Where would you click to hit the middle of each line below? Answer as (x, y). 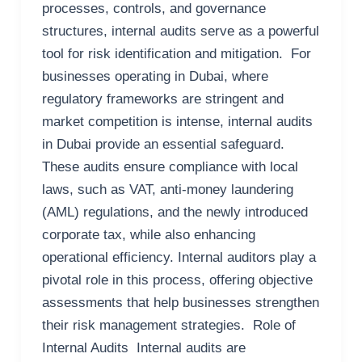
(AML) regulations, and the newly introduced (175, 213)
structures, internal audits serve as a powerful (180, 32)
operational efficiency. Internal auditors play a (179, 258)
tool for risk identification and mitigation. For (176, 54)
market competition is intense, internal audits (177, 122)
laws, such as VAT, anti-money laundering (167, 190)
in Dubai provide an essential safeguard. (163, 145)
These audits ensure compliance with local (170, 167)
